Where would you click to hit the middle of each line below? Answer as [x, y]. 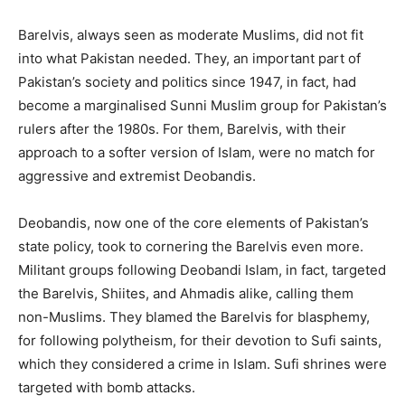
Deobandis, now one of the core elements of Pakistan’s [193, 222]
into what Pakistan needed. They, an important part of [189, 58]
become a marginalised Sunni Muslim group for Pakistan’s [202, 105]
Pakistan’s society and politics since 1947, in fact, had [187, 81]
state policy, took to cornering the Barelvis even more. [191, 246]
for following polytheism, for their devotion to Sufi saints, [200, 340]
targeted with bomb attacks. [107, 387]
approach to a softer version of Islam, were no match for [197, 152]
